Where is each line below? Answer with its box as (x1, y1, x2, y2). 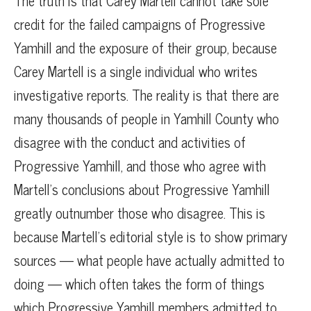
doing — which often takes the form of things (14, 272, 264, 296)
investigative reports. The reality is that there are (14, 83, 279, 107)
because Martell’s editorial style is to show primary (14, 225, 287, 249)
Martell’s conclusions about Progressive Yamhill (14, 178, 270, 201)
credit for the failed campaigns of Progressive (14, 12, 265, 36)
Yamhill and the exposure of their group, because (14, 36, 277, 60)
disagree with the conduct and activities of (14, 131, 246, 154)
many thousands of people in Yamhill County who (14, 107, 279, 131)
